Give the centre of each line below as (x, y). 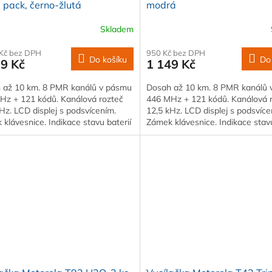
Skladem (117, 29)
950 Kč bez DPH (175, 53)
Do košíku (108, 59)
